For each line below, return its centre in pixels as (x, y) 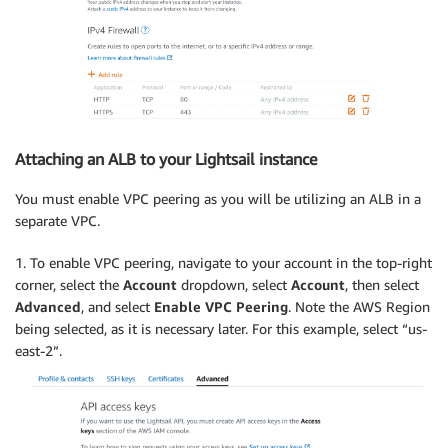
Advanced (48, 306)
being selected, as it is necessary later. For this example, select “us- (221, 328)
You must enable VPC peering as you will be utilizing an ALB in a (218, 198)
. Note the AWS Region (359, 306)
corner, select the (69, 284)
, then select (382, 284)
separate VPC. (57, 220)
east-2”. (38, 350)
